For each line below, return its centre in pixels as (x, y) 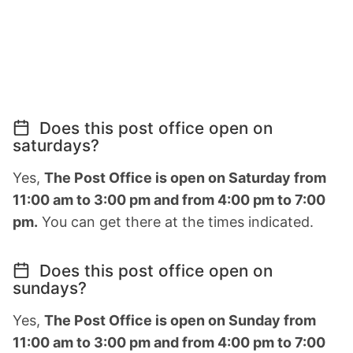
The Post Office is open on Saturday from (185, 178)
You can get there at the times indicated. (176, 222)
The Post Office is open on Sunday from (180, 321)
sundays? (50, 288)
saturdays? (56, 146)
